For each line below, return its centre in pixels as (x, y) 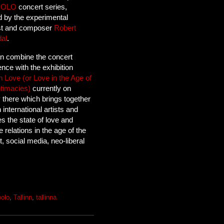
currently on (51, 88)
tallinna (46, 198)
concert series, (42, 7)
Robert (65, 28)
